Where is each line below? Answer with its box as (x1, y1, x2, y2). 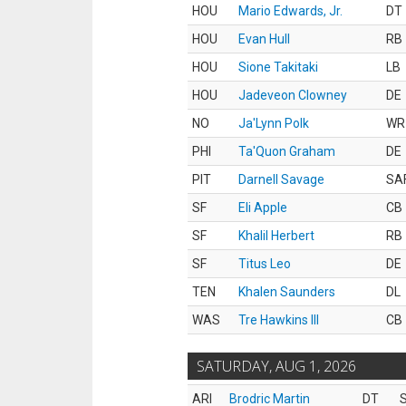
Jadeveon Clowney (238, 88, 347, 102)
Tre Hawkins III (238, 313, 319, 327)
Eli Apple (238, 200, 287, 215)
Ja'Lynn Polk (238, 116, 309, 130)
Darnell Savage (238, 172, 324, 187)
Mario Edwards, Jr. (238, 4, 343, 18)
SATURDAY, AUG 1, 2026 (197, 356, 356, 376)
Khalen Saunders (238, 285, 335, 299)
